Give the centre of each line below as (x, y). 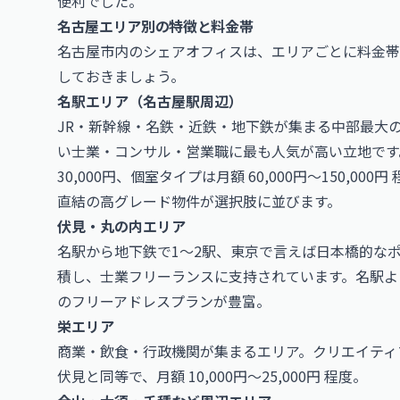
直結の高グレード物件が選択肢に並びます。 (199, 201)
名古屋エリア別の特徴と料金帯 (155, 26)
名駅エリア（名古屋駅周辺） (150, 101)
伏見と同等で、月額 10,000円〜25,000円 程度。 (212, 376)
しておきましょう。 (121, 76)
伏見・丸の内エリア (121, 226)
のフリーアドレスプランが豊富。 (164, 301)
